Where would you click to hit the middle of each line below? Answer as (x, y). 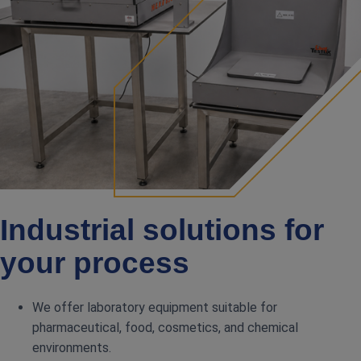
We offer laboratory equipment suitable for (155, 308)
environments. (72, 348)
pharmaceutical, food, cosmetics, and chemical (165, 328)
